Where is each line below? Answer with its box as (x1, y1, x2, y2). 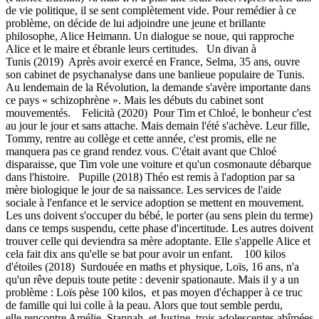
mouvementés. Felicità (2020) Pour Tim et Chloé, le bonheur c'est (6, 106, 311, 119)
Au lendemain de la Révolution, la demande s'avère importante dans (6, 80, 310, 93)
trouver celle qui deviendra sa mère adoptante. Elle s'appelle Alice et (6, 234, 310, 247)
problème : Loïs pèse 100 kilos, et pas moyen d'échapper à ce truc (6, 286, 303, 298)
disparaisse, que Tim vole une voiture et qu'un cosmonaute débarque (6, 157, 311, 170)
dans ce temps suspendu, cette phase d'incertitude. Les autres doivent (6, 221, 313, 234)
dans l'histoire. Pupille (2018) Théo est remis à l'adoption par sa (6, 170, 295, 183)
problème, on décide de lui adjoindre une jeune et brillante (6, 16, 266, 29)
